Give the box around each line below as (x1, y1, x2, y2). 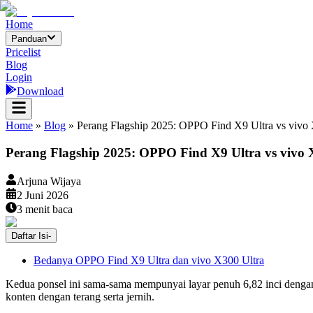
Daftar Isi (11, 230, 48, 241)
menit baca (22, 203, 73, 215)
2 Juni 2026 (17, 189, 68, 201)
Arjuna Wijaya (17, 175, 81, 187)
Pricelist (6, 46, 41, 59)
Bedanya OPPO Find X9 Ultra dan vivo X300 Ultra (34, 254, 264, 266)
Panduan (11, 34, 47, 45)
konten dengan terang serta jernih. (6, 290, 154, 303)
